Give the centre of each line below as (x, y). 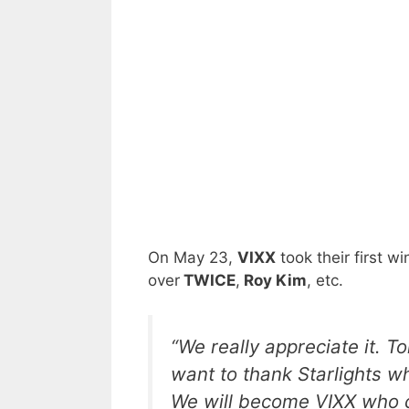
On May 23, (193, 257)
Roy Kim (273, 280)
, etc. (325, 280)
